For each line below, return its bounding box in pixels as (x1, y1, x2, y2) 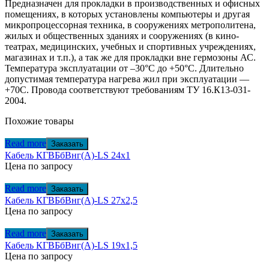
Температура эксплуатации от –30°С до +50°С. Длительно (5, 62, 244, 73)
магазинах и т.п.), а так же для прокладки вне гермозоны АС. (5, 52, 256, 62)
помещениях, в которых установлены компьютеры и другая (5, 8, 250, 19)
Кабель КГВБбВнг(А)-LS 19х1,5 (5, 240, 138, 250)
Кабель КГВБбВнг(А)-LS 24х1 (5, 150, 130, 160)
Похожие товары (5, 115, 74, 126)
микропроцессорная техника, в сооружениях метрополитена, (5, 19, 256, 30)
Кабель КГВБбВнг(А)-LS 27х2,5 (5, 195, 138, 205)
